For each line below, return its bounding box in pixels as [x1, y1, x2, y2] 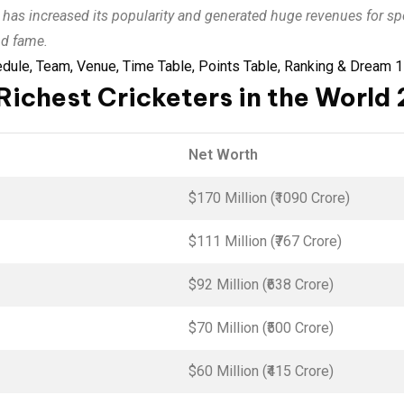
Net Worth [188, 146, 258, 163]
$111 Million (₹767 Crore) [188, 233, 342, 250]
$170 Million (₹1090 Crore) [188, 189, 350, 207]
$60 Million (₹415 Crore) [188, 363, 334, 380]
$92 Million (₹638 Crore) [188, 276, 334, 293]
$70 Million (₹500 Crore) [188, 319, 334, 336]
